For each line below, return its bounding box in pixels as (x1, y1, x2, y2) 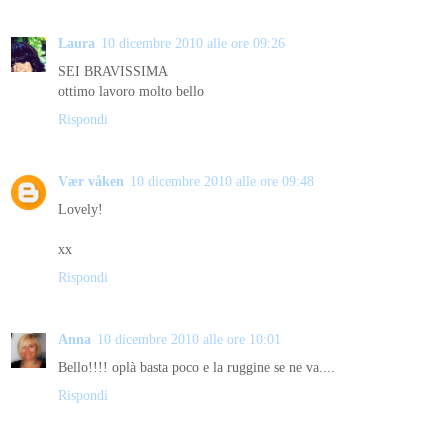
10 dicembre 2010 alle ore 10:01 (97, 330, 281, 347)
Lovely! (58, 200, 103, 217)
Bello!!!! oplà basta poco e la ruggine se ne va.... (58, 358, 335, 375)
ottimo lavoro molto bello (58, 82, 204, 99)
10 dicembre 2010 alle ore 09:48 (130, 172, 314, 189)
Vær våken (58, 172, 124, 189)
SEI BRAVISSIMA (58, 62, 168, 79)
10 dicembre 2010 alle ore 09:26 (101, 34, 285, 51)
